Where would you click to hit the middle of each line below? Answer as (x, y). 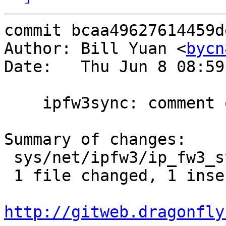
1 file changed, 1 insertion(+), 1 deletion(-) (9, 176)
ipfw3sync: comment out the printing (23, 103)
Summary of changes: (95, 139)
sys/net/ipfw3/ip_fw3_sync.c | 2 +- (9, 158)
